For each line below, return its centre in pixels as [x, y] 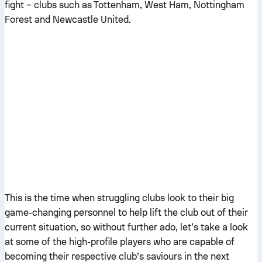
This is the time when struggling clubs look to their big [119, 198]
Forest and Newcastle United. [68, 20]
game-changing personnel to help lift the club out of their [126, 213]
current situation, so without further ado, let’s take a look [126, 227]
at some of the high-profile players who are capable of [120, 242]
